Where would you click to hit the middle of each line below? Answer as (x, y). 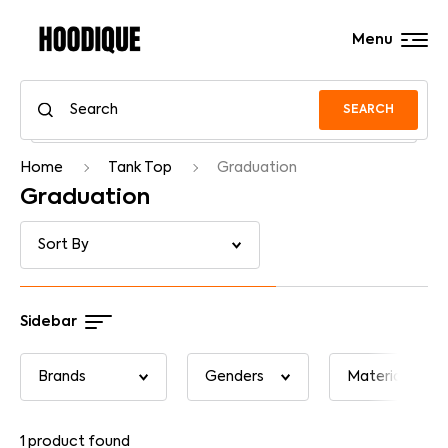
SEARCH (368, 109)
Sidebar (48, 322)
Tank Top (140, 168)
